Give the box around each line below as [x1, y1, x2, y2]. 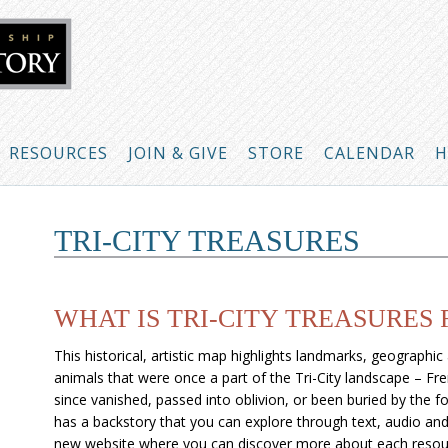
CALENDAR [324, 142, 415, 164]
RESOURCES [9, 142, 108, 164]
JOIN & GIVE [128, 142, 228, 164]
